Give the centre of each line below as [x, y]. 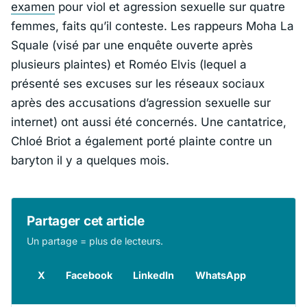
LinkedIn [154, 275]
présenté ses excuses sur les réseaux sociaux [138, 84]
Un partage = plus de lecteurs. [95, 241]
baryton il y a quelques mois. [90, 161]
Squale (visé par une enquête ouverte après [132, 46]
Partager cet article [86, 221]
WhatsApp [220, 275]
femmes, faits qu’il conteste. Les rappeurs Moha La [152, 26]
